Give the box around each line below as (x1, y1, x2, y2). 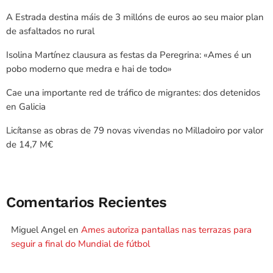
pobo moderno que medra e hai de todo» (6, 62, 172, 75)
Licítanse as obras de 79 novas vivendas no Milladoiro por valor (6, 124, 263, 136)
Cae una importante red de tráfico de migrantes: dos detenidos (6, 86, 260, 99)
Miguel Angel (11, 224, 66, 236)
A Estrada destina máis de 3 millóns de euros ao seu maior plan (6, 10, 264, 23)
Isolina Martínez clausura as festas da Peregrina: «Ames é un (6, 48, 252, 61)
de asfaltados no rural (6, 24, 94, 37)
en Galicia (6, 100, 46, 113)
